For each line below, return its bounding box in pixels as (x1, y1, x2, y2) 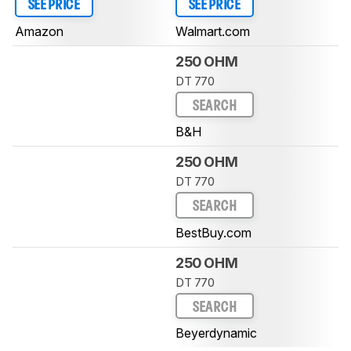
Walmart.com (175, 23, 250, 39)
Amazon (15, 23, 63, 39)
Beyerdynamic (175, 325, 257, 342)
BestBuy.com (175, 224, 251, 241)
